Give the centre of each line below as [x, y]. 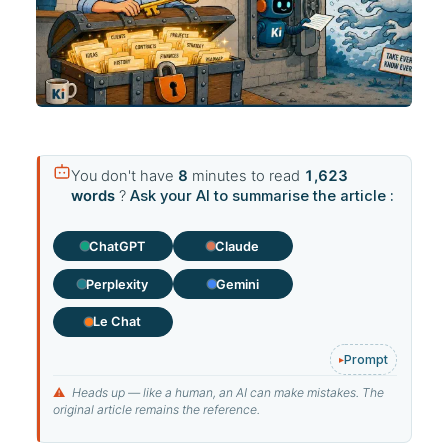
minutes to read [246, 175]
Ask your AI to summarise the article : [262, 195]
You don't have [124, 175]
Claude [237, 246]
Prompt [365, 359]
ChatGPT [117, 246]
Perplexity [117, 284]
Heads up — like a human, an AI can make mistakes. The [226, 392]
